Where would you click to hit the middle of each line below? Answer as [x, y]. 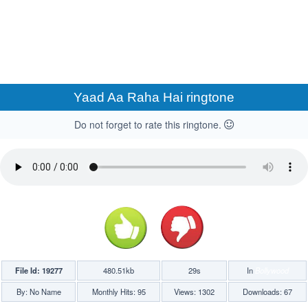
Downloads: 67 [267, 292]
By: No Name [38, 292]
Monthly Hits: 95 [119, 292]
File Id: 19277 [38, 271]
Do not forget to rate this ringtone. [149, 124]
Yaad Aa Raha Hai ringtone [154, 97]
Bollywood [272, 271]
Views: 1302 [194, 292]
